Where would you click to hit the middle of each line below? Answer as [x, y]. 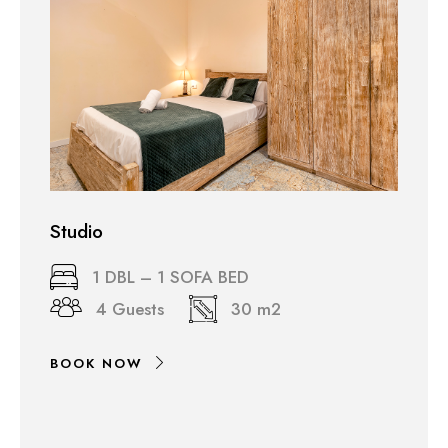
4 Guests [130, 309]
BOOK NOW [96, 364]
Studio [76, 232]
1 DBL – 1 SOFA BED [170, 277]
